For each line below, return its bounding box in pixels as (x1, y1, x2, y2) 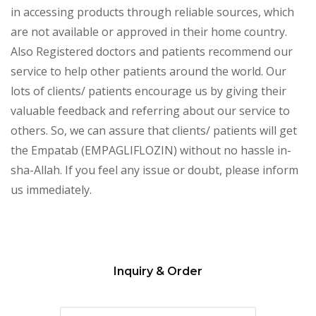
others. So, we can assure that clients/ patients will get (11, 122, 297, 138)
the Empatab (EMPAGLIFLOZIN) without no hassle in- (11, 142, 291, 158)
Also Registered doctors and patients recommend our (11, 43, 293, 59)
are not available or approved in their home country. (11, 23, 287, 39)
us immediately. (11, 181, 92, 197)
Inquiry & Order (114, 264, 202, 278)
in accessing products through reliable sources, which (11, 4, 294, 20)
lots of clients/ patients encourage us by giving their (11, 83, 286, 99)
